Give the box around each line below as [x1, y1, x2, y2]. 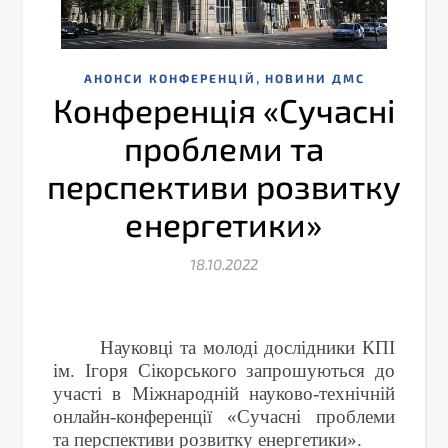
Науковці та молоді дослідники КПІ [100, 336, 395, 358]
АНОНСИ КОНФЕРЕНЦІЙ [83, 70, 256, 85]
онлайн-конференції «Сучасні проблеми [53, 405, 395, 427]
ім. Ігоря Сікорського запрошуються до [53, 359, 395, 381]
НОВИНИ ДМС [264, 70, 365, 85]
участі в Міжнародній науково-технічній [53, 382, 395, 404]
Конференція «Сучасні [52, 89, 396, 130]
